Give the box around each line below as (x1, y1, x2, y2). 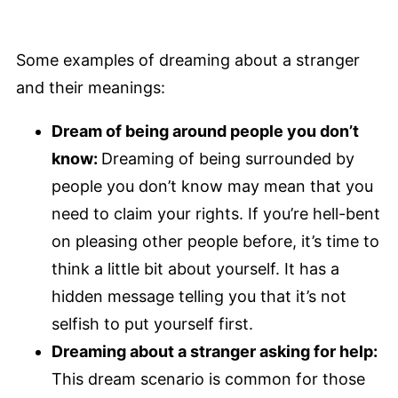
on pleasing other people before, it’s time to (52, 232, 379, 251)
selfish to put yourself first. (52, 314, 253, 334)
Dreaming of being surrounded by (101, 149, 354, 169)
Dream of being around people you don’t (52, 122, 359, 141)
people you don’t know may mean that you (52, 177, 373, 196)
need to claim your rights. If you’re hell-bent (52, 204, 380, 224)
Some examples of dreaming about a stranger (16, 51, 360, 70)
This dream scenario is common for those (52, 370, 365, 389)
